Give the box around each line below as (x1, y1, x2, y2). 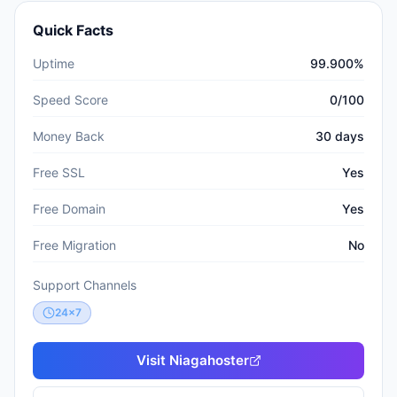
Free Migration (33, 237, 116, 253)
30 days (315, 128, 364, 144)
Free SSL (33, 165, 85, 180)
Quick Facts (33, 21, 113, 39)
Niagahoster (168, 352, 249, 369)
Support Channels (33, 277, 136, 292)
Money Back (33, 128, 105, 144)
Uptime (33, 56, 74, 71)
